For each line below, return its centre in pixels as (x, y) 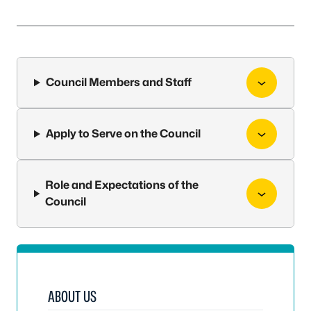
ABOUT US (72, 296)
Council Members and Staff (118, 82)
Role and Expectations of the (122, 185)
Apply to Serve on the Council (123, 134)
